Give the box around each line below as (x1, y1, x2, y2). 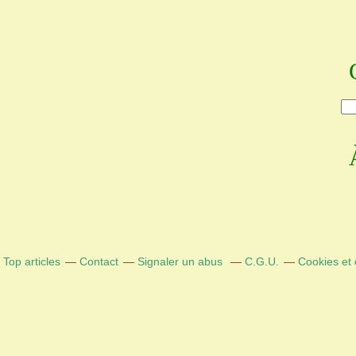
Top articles (3, 255, 60, 268)
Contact (79, 255, 118, 268)
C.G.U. (245, 255, 279, 268)
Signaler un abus (137, 255, 226, 268)
